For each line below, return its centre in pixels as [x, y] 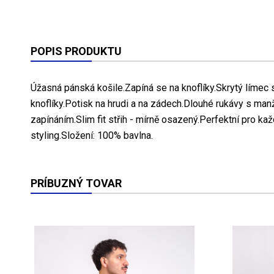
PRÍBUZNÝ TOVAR [76, 183]
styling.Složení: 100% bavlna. [92, 135]
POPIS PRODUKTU [76, 51]
